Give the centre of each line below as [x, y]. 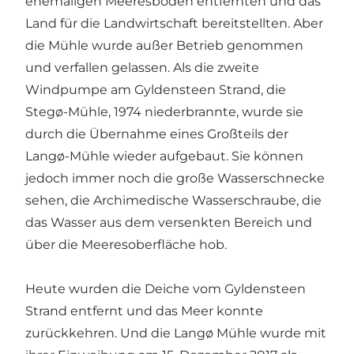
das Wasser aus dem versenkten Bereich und [169, 222]
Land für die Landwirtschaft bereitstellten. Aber [174, 23]
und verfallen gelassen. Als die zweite [142, 67]
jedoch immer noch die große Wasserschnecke [175, 178]
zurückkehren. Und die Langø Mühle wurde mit [176, 333]
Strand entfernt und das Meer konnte [144, 311]
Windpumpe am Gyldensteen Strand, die [156, 89]
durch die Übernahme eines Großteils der [157, 134]
